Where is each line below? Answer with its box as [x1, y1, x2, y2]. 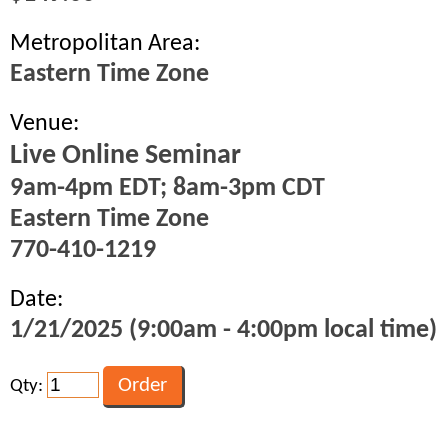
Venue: [10, 112, 79, 136]
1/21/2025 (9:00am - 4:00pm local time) [10, 318, 437, 343]
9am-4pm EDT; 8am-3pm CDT [10, 176, 325, 201]
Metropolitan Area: [10, 32, 200, 56]
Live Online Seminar [10, 142, 241, 170]
